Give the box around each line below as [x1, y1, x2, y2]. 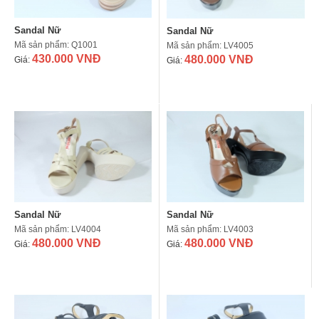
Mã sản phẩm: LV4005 [167, 40, 253, 51]
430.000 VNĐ [32, 53, 101, 66]
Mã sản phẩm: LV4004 [14, 224, 101, 235]
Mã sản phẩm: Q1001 [14, 40, 98, 51]
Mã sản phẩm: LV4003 [167, 224, 253, 235]
